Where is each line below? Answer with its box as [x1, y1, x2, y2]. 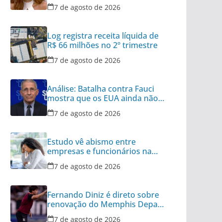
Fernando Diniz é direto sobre [47, 189, 159, 200]
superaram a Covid [47, 102, 118, 113]
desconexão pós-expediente [47, 155, 153, 166]
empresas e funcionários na [47, 145, 152, 157]
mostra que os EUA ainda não [47, 92, 158, 104]
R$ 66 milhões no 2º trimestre [47, 39, 158, 51]
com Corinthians [47, 208, 109, 219]
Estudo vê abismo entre [47, 136, 136, 147]
